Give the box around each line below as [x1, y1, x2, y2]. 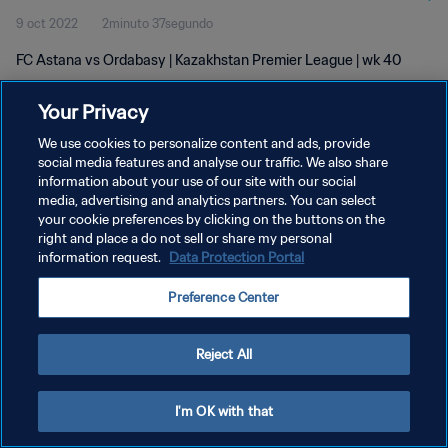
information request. [38, 249, 165, 266]
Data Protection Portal [169, 249, 305, 266]
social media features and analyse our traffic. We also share [38, 154, 389, 171]
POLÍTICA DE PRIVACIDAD [16, 195, 166, 210]
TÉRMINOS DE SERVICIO [16, 230, 154, 245]
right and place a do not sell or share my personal [38, 230, 333, 247]
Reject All [195, 346, 253, 363]
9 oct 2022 [16, 16, 78, 31]
